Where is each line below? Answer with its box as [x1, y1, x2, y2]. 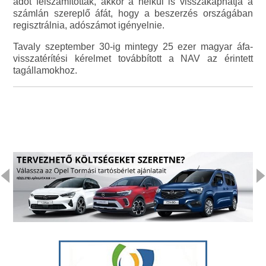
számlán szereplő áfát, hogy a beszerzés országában [13, 8, 253, 18]
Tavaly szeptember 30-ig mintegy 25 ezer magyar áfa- [13, 41, 253, 52]
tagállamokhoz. [13, 65, 78, 75]
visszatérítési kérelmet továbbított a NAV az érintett [13, 53, 253, 64]
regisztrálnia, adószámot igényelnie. [13, 20, 165, 30]
